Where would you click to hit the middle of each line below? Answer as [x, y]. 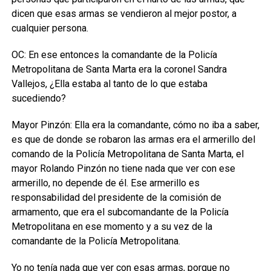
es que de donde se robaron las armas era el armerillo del [133, 139]
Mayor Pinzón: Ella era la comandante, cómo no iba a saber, [135, 125]
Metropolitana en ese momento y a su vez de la [112, 227]
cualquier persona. [50, 28]
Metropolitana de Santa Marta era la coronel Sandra [119, 69]
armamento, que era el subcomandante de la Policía [120, 212]
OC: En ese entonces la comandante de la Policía [114, 55]
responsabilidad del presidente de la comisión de [116, 198]
